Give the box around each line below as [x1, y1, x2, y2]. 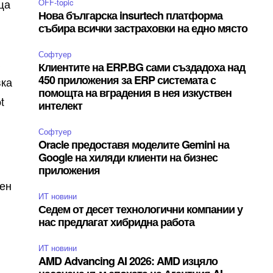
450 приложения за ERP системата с [38, 72, 216, 88]
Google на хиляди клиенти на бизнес [38, 149, 218, 165]
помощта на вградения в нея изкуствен [38, 85, 232, 101]
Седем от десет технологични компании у [38, 201, 243, 217]
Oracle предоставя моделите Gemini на [38, 136, 230, 152]
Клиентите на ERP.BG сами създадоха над [38, 59, 246, 75]
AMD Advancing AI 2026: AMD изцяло [38, 253, 218, 269]
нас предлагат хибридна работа [38, 214, 195, 230]
